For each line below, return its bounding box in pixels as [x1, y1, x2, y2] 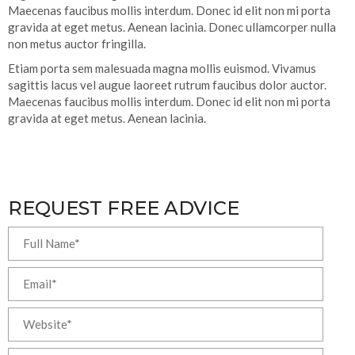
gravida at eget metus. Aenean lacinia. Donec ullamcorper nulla [8, 19, 336, 34]
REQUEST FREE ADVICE [8, 196, 239, 219]
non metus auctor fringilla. [8, 36, 146, 51]
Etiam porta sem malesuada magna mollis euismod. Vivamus [8, 60, 316, 75]
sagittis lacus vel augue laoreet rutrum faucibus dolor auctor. [8, 77, 326, 92]
